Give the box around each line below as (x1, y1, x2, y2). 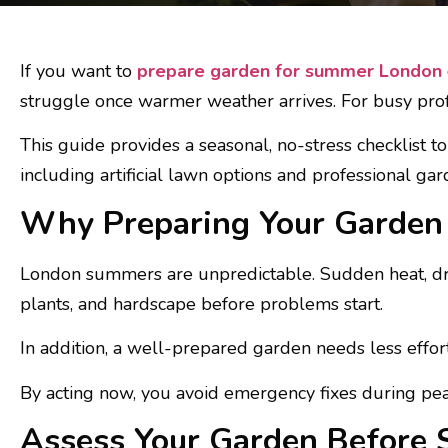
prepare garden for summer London (137, 59, 442, 83)
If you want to (20, 59, 137, 83)
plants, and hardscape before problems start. (20, 291, 383, 316)
